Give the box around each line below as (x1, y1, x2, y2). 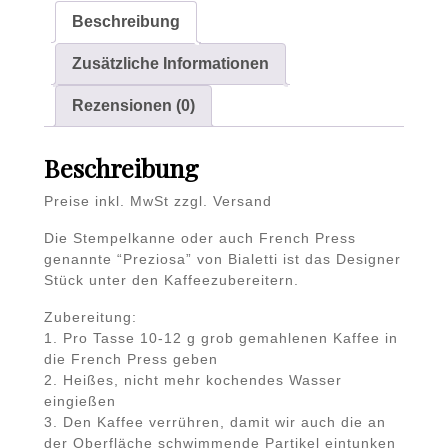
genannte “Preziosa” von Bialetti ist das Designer (44, 250, 401, 267)
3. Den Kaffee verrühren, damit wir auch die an (44, 413, 386, 430)
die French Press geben (44, 350, 218, 367)
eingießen (44, 392, 116, 409)
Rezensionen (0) (72, 97, 195, 114)
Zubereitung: (44, 308, 137, 325)
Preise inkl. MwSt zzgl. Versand (44, 192, 272, 209)
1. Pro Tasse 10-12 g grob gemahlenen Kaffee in (44, 329, 398, 346)
